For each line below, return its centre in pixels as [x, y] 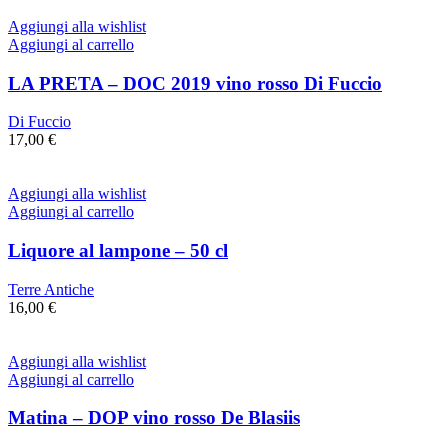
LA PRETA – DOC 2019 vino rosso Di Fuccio [195, 83]
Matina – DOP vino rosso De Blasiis [154, 418]
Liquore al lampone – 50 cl [118, 250]
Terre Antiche [51, 289]
